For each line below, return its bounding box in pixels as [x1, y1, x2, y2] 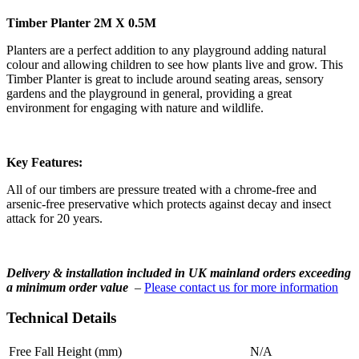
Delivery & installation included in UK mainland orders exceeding [6, 265, 351, 280]
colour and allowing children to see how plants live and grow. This [6, 57, 343, 71]
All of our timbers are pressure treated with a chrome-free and [6, 182, 317, 196]
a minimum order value [6, 280, 128, 294]
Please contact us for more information [144, 280, 338, 294]
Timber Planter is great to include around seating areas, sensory [6, 71, 324, 86]
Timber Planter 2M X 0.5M [6, 15, 156, 30]
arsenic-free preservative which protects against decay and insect [6, 196, 331, 211]
